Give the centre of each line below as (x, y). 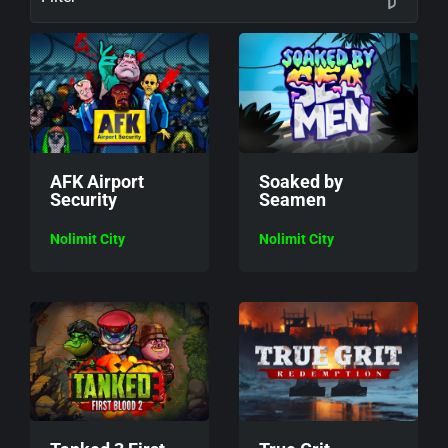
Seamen (292, 199)
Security (83, 199)
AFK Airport (97, 181)
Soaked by (301, 181)
